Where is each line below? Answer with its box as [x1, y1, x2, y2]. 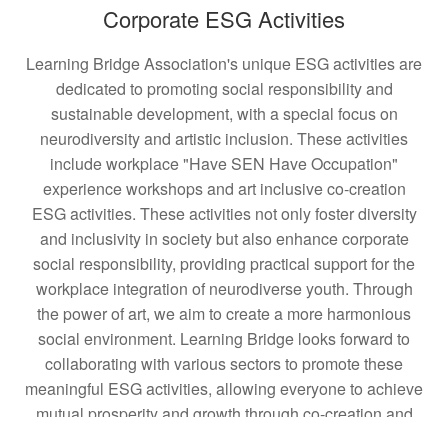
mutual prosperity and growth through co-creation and [35, 402, 413, 426]
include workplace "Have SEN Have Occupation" [50, 152, 398, 176]
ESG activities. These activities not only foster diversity [31, 202, 417, 226]
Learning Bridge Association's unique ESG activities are [26, 52, 422, 76]
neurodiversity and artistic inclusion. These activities [40, 127, 408, 151]
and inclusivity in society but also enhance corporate [39, 227, 409, 251]
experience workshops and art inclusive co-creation [42, 177, 406, 201]
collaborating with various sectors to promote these [45, 352, 403, 376]
